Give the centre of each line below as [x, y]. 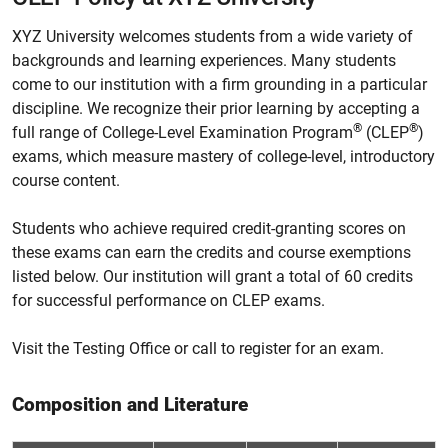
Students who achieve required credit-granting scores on [209, 228]
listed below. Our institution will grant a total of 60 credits [212, 276]
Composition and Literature [130, 404]
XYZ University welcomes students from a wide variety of [212, 36]
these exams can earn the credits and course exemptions [211, 252]
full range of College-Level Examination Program [182, 132]
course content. [66, 180]
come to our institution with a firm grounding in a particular [219, 84]
